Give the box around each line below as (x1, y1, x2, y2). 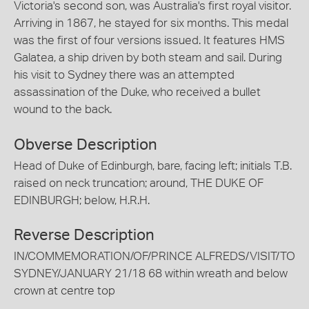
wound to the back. (14, 103, 112, 115)
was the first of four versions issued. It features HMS (14, 34, 285, 46)
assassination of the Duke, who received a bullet (14, 86, 261, 98)
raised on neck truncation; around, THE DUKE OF (14, 177, 263, 189)
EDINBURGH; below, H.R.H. (14, 194, 150, 206)
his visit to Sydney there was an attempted (14, 69, 235, 81)
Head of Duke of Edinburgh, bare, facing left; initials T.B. (14, 159, 292, 172)
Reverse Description (14, 228, 154, 243)
